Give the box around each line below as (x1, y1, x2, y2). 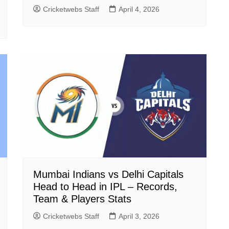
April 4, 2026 (119, 5, 159, 13)
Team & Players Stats (33, 193, 131, 204)
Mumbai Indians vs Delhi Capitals (33, 168, 184, 180)
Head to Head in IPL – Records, (33, 180, 177, 192)
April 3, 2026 (119, 212, 159, 220)
